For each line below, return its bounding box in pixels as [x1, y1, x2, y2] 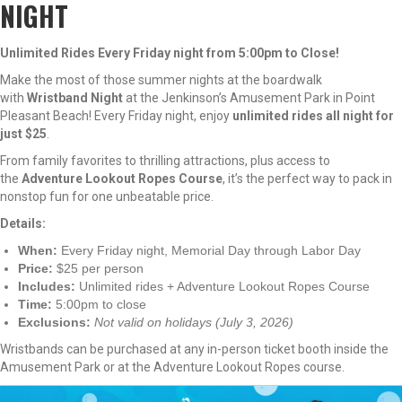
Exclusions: [18, 315, 91, 329]
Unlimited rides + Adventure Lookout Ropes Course [75, 279, 370, 293]
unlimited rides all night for [232, 109, 394, 123]
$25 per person [53, 261, 144, 275]
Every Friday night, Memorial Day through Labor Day [57, 243, 361, 258]
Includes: [18, 279, 75, 293]
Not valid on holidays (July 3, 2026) [94, 315, 293, 329]
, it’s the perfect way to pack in [223, 171, 392, 186]
